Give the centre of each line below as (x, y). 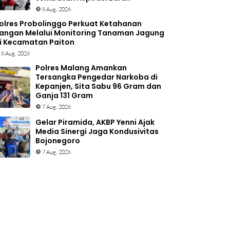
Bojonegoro (57, 141)
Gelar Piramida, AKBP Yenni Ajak (95, 122)
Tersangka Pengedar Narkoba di (96, 77)
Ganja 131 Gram (64, 95)
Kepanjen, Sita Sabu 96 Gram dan (98, 86)
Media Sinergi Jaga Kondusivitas (97, 131)
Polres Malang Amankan (81, 68)
